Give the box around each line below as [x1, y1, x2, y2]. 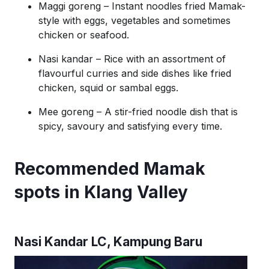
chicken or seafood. [38, 28, 129, 41]
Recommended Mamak [14, 158, 205, 179]
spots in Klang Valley [14, 181, 188, 202]
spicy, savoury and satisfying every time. [38, 119, 222, 132]
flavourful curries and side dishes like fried [38, 67, 231, 79]
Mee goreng [38, 105, 94, 118]
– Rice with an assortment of [93, 52, 226, 65]
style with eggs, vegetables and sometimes [38, 14, 231, 26]
